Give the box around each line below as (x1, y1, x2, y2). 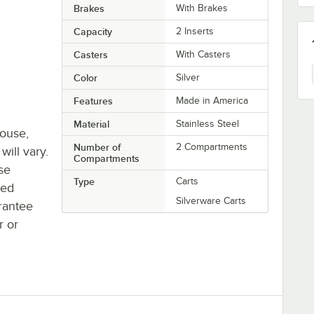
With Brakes (176, 2, 228, 13)
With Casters (176, 48, 231, 60)
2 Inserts (176, 25, 214, 36)
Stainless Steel (176, 118, 240, 129)
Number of (73, 141, 121, 153)
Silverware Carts (176, 195, 247, 206)
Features (73, 95, 113, 107)
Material (73, 118, 109, 130)
